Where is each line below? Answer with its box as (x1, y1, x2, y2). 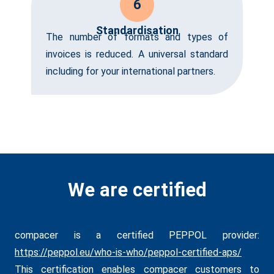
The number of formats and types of (46, 31, 228, 43)
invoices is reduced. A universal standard (46, 48, 228, 60)
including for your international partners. (46, 65, 215, 77)
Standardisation (95, 23, 179, 37)
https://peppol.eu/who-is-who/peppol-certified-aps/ (15, 246, 242, 258)
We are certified (67, 178, 207, 201)
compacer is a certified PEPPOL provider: (15, 229, 259, 241)
